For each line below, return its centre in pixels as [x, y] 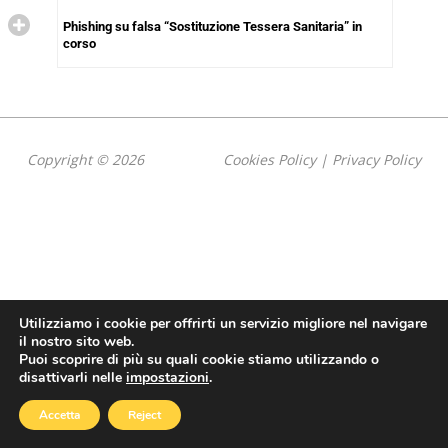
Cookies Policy [270, 159]
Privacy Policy [377, 159]
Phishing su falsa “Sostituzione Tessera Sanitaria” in [212, 26]
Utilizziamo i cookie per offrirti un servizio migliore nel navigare [223, 323]
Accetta [59, 415]
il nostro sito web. [76, 341]
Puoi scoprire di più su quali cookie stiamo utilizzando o [199, 359]
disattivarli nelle [72, 377]
